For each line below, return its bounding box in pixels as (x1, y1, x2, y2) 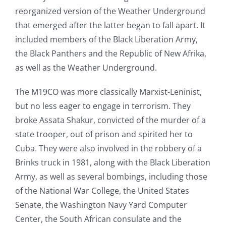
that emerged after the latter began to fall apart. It (15, 20, 205, 31)
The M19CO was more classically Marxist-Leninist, (15, 86, 202, 98)
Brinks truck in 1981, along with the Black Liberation (15, 157, 210, 168)
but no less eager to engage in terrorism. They (15, 100, 191, 112)
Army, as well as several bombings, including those (15, 171, 207, 183)
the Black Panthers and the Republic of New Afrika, (15, 48, 206, 60)
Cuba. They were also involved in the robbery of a (15, 143, 202, 154)
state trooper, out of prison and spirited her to (15, 129, 193, 140)
